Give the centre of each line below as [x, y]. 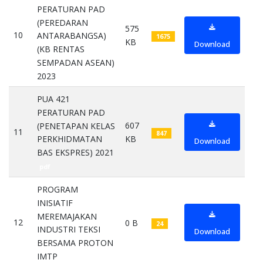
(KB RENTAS [61, 49]
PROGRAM [58, 190]
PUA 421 [53, 99]
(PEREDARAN [63, 22]
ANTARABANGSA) [72, 36]
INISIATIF [55, 203]
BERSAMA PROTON [75, 243]
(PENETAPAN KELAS [76, 126]
